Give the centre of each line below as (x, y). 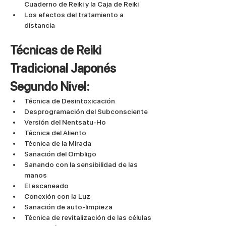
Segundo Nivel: (50, 86)
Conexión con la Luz (57, 196)
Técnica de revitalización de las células (88, 217)
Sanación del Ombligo (60, 154)
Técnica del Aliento (55, 132)
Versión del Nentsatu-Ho (65, 122)
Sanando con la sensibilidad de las (82, 164)
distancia (40, 25)
